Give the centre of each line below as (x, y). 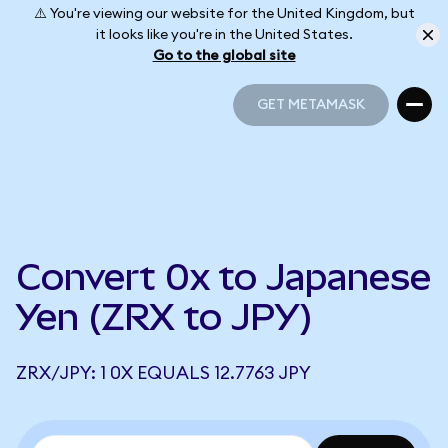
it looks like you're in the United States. (224, 34)
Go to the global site (224, 55)
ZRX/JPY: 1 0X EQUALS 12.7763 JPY (163, 373)
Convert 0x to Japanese (223, 277)
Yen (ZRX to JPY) (164, 317)
